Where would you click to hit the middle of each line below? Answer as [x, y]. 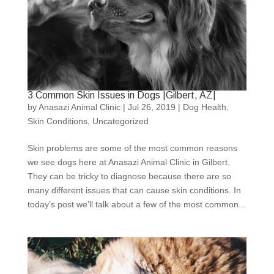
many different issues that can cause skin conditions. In [134, 190]
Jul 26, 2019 [151, 107]
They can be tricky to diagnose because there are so [129, 176]
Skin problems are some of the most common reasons [132, 148]
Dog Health [204, 107]
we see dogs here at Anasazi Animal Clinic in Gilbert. [128, 162]
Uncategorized [120, 121]
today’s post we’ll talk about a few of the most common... [136, 204]
